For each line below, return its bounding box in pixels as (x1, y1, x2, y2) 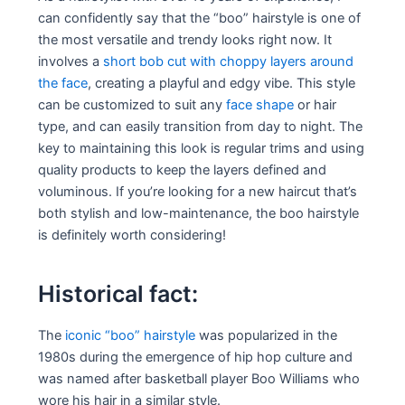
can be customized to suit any (38, 96, 227, 113)
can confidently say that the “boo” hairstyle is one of (38, 9, 362, 26)
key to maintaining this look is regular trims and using (38, 139, 365, 156)
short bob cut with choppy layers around (103, 52, 354, 70)
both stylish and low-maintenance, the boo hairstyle (38, 204, 360, 221)
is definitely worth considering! (38, 226, 227, 243)
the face (38, 74, 89, 91)
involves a (38, 52, 104, 70)
